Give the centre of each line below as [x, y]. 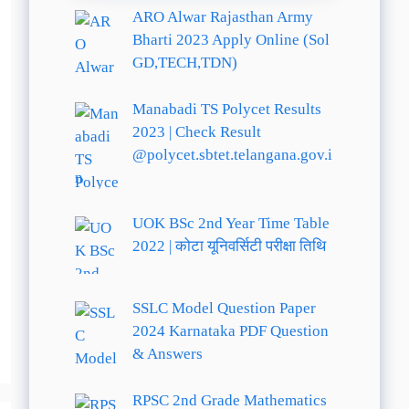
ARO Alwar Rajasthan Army [222, 17]
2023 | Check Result [196, 131]
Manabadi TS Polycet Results [226, 109]
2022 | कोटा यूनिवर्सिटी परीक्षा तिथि [229, 246]
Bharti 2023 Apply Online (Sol [231, 40]
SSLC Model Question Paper [224, 309]
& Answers [167, 354]
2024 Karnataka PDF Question [230, 331]
